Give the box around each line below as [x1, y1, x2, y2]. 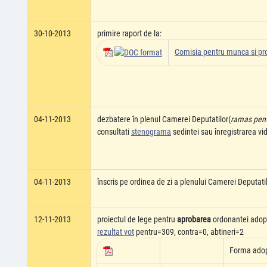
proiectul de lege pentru [97, 215, 177, 224]
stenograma [131, 127, 171, 136]
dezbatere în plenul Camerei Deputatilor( [97, 114, 231, 124]
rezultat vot [97, 227, 134, 237]
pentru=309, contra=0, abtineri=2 [134, 227, 244, 237]
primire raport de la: [97, 29, 162, 38]
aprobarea [177, 215, 211, 224]
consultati [97, 127, 131, 136]
